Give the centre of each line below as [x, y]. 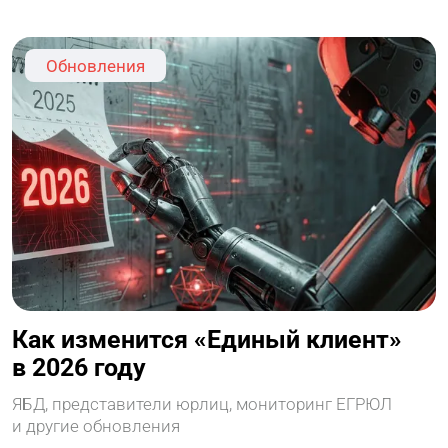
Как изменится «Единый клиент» [207, 339]
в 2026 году [79, 367]
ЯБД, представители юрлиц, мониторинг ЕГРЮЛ [202, 403]
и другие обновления [96, 425]
